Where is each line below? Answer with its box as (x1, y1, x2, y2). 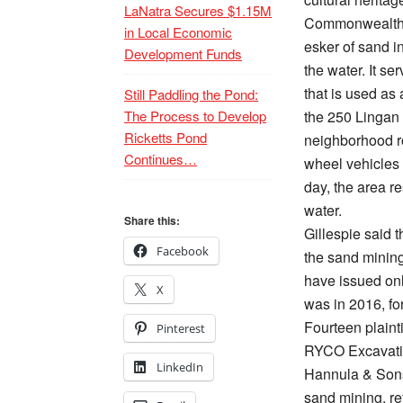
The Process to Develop (124, 106, 266, 125)
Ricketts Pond (124, 128, 207, 147)
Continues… (124, 149, 197, 168)
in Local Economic (124, 22, 232, 41)
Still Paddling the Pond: (124, 85, 258, 103)
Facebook (157, 243, 209, 259)
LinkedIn (157, 359, 203, 375)
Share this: (124, 212, 180, 228)
